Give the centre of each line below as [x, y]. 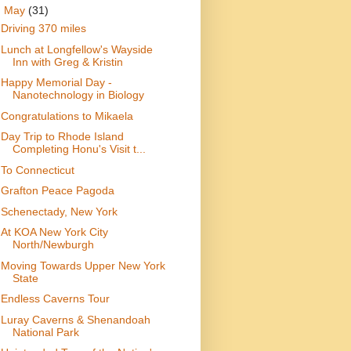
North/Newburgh [53, 245]
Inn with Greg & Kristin [67, 62]
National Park [45, 332]
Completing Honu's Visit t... [79, 149]
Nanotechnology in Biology [78, 95]
